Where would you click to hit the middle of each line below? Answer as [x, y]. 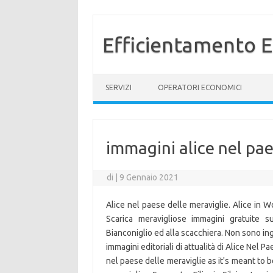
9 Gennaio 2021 [149, 177]
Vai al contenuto [124, 78]
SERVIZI [119, 87]
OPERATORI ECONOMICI [200, 87]
